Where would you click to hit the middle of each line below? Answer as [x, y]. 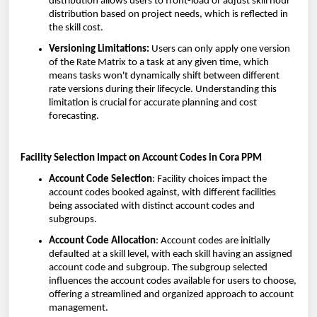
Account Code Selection [100, 179]
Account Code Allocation [102, 241]
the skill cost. [76, 28]
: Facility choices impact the [209, 179]
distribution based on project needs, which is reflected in [168, 15]
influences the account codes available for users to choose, [173, 281]
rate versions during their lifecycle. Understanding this [163, 90]
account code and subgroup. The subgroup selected [158, 267]
